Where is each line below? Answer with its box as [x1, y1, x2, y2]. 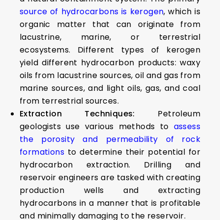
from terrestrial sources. [20, 95, 119, 107]
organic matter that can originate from [20, 19, 200, 30]
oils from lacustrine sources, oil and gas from [20, 70, 200, 81]
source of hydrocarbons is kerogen [20, 6, 164, 17]
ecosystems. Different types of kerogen [20, 44, 200, 55]
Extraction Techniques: [20, 108, 158, 119]
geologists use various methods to [20, 121, 174, 132]
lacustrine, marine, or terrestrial [20, 31, 200, 43]
